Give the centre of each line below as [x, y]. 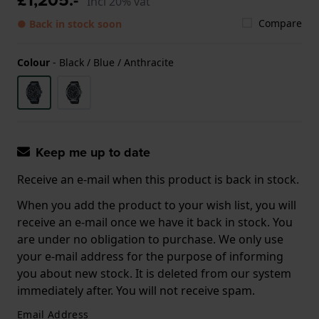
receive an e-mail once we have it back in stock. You [155, 222]
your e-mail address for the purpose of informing [150, 256]
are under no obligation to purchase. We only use [150, 239]
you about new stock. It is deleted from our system [154, 273]
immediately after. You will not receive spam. [136, 290]
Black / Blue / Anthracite [116, 62]
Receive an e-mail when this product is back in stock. [158, 179]
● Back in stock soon [69, 23]
